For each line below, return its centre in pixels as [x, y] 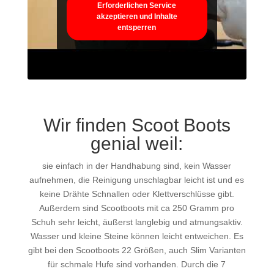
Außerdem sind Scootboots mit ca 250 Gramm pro [137, 208]
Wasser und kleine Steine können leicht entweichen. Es [137, 236]
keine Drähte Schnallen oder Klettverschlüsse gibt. [137, 194]
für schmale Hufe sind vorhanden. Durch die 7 [137, 264]
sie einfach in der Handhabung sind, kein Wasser [137, 166]
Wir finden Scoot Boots [137, 125]
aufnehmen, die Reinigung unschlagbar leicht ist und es [137, 180]
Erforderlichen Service [137, 6]
